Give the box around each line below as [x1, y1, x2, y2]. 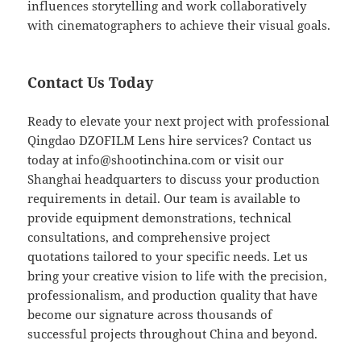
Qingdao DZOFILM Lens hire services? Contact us [27, 132, 313, 149]
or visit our [215, 151, 284, 168]
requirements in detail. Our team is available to [27, 190, 301, 207]
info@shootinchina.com [76, 151, 216, 168]
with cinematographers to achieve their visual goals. [27, 17, 331, 34]
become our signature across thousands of [27, 306, 273, 323]
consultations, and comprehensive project [27, 229, 271, 246]
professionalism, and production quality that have [27, 287, 318, 304]
